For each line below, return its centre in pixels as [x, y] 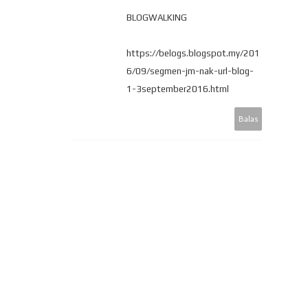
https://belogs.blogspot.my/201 [193, 53]
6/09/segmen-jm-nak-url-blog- [190, 71]
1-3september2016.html [178, 89]
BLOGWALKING [157, 17]
